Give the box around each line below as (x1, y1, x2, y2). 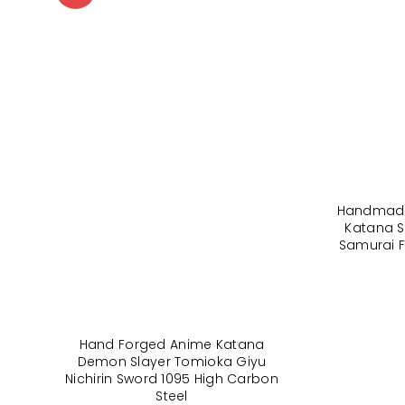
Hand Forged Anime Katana (79, 334, 265, 353)
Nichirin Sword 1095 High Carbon (65, 369, 278, 388)
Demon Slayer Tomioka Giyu (77, 352, 267, 371)
